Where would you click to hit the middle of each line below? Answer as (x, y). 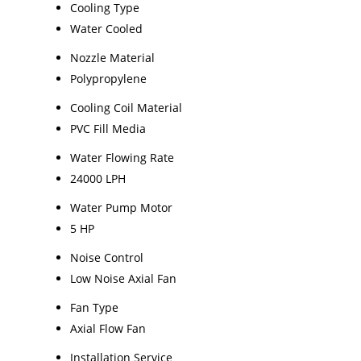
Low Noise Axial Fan (123, 278)
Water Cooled (106, 28)
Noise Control (107, 257)
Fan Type (94, 307)
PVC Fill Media (108, 128)
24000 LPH (98, 178)
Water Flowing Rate (122, 157)
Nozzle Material (112, 57)
